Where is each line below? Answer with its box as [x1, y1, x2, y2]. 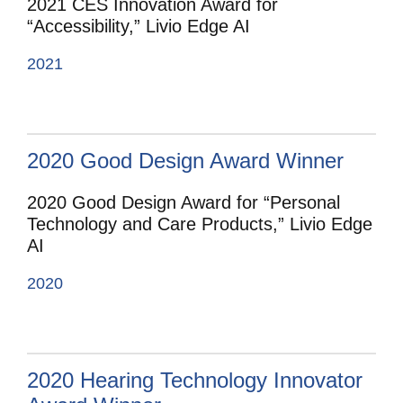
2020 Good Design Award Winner [27, 148, 344, 174]
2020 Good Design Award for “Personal [27, 193, 340, 213]
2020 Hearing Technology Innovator [27, 368, 363, 393]
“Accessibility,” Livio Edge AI [27, 16, 250, 37]
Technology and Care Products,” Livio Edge [27, 214, 372, 235]
